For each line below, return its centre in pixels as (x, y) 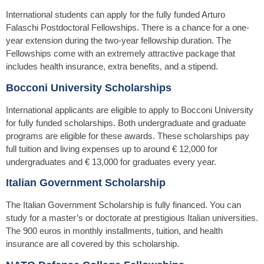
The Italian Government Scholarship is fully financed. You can (123, 205)
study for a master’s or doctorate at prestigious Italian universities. (132, 218)
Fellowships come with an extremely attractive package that (121, 54)
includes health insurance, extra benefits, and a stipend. (112, 67)
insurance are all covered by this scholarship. (93, 244)
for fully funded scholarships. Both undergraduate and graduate (126, 123)
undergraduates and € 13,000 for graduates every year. (111, 161)
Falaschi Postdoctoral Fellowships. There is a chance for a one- (128, 28)
